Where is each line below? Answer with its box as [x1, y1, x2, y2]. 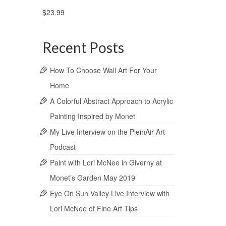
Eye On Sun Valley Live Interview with [49, 188, 169, 199]
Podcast [49, 142, 76, 152]
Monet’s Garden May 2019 [49, 173, 135, 183]
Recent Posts [42, 39, 124, 56]
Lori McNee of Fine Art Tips [49, 203, 138, 214]
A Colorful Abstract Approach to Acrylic [49, 96, 173, 106]
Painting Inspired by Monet [49, 111, 135, 122]
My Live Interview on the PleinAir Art [49, 127, 165, 137]
